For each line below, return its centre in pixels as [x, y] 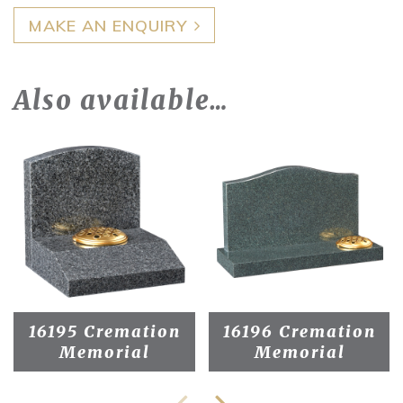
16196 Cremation [300, 332]
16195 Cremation [104, 332]
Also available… [121, 101]
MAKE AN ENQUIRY [107, 25]
